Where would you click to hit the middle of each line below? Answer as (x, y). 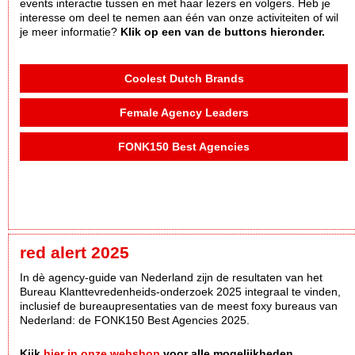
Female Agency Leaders (184, 113)
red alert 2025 (74, 253)
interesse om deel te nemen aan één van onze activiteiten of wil (179, 18)
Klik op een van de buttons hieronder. (223, 32)
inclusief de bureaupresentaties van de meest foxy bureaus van (179, 306)
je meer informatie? (70, 32)
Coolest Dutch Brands (184, 79)
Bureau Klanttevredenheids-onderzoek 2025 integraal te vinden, (180, 292)
